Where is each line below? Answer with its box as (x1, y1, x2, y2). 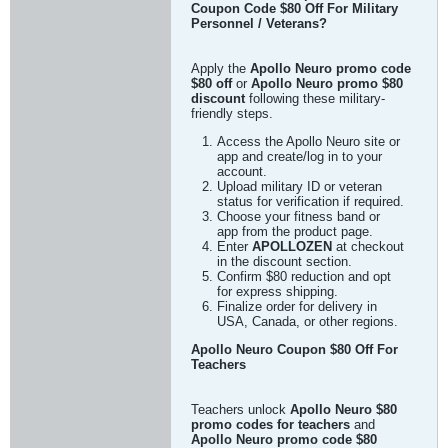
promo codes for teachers (191, 417, 350, 432)
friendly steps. (191, 106, 273, 121)
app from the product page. (217, 224, 373, 239)
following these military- (245, 91, 385, 106)
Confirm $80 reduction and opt (217, 269, 391, 284)
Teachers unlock (191, 402, 290, 417)
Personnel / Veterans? (191, 16, 327, 31)
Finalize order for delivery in (217, 299, 377, 314)
